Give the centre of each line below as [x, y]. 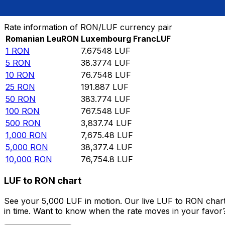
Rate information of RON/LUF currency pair [88, 27]
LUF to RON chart [43, 181]
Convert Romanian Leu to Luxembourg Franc [93, 6]
